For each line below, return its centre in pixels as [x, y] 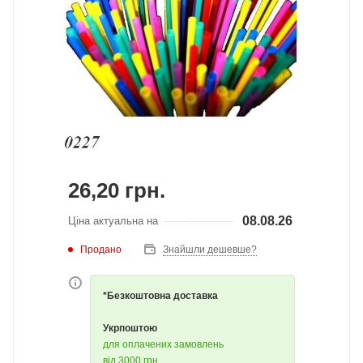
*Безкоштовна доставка [160, 296]
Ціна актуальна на [113, 220]
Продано [101, 249]
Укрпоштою [130, 328]
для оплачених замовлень [163, 344]
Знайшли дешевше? [210, 250]
